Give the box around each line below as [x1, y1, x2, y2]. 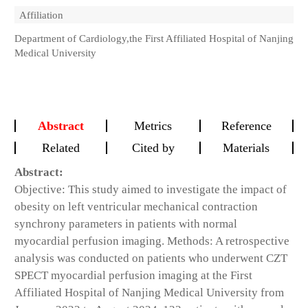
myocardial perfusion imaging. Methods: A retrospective [14, 234, 289, 248]
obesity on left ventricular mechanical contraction [14, 200, 258, 214]
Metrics [134, 119, 173, 133]
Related [42, 141, 80, 155]
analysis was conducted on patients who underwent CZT [14, 252, 287, 265]
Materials [223, 141, 270, 155]
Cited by [131, 141, 175, 155]
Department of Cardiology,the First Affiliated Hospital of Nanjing [14, 32, 294, 44]
